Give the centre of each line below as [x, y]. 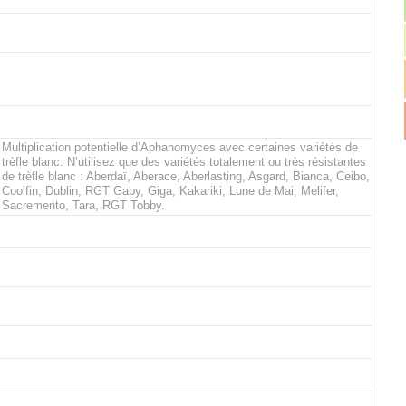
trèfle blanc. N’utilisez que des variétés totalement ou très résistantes [184, 162]
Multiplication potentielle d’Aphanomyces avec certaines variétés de [180, 147]
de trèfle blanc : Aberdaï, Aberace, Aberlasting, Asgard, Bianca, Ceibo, [186, 176]
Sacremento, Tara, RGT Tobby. [83, 205]
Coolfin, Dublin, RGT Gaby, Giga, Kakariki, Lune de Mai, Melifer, [170, 191]
